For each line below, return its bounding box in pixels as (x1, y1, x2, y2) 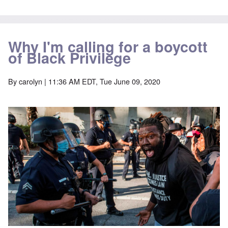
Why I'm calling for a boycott (8, 36, 208, 58)
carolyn (19, 76, 42, 87)
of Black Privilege (8, 47, 131, 69)
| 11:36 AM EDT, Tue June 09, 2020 (42, 76, 160, 87)
